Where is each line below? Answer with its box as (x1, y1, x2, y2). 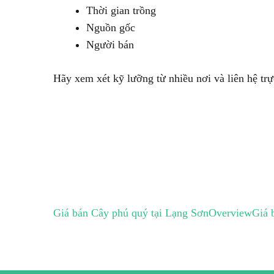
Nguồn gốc (86, 21, 135, 34)
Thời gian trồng (86, 4, 156, 17)
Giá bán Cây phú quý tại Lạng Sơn (53, 207, 209, 219)
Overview (209, 207, 252, 219)
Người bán (86, 39, 134, 51)
